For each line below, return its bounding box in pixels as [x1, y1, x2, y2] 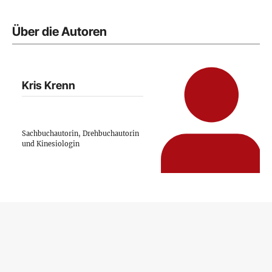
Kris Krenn [22, 78, 75, 92]
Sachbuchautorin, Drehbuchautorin [22, 129, 139, 138]
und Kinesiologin [22, 140, 80, 149]
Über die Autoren [12, 24, 107, 39]
